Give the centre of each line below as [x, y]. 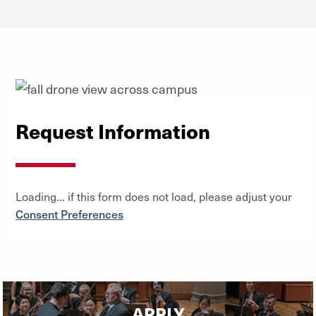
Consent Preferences [69, 213]
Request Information [113, 130]
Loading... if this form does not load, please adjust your [154, 196]
